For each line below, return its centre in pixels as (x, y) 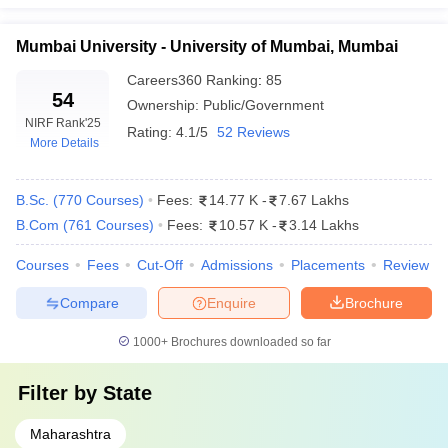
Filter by (60, 393)
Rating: (151, 132)
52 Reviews (253, 132)
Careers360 (166, 80)
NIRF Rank (54, 123)
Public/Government (263, 105)
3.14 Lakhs (324, 225)
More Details (64, 143)
